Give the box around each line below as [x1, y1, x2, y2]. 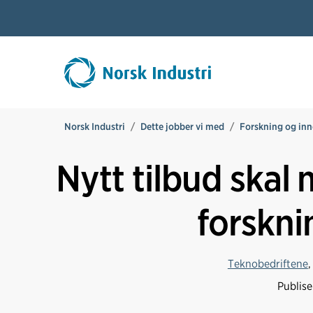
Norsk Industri [64, 121, 125, 133]
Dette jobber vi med [140, 121, 224, 133]
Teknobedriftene [227, 257, 308, 271]
